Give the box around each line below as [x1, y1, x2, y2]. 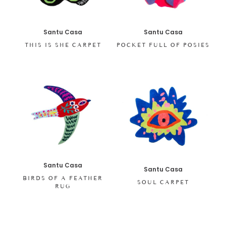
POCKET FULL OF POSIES [116, 41, 210, 48]
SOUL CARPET [137, 179, 189, 186]
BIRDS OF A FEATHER [23, 175, 103, 182]
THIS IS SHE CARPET [24, 41, 101, 48]
